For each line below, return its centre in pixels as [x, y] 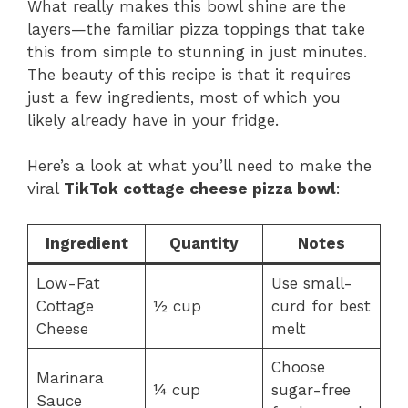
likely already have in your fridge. [153, 120]
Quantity [204, 243]
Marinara [70, 377]
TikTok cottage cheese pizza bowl [200, 189]
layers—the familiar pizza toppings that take [196, 29]
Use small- [311, 283]
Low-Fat [68, 283]
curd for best [321, 306]
